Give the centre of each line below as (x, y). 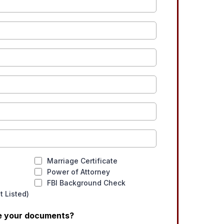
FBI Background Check (86, 183)
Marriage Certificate (82, 161)
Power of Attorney (78, 172)
